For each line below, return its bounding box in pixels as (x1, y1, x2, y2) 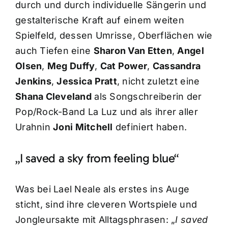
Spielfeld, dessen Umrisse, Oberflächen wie (15, 30, 213, 41)
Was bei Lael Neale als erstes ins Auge (15, 183, 190, 194)
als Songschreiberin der (92, 91, 202, 102)
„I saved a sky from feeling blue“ (15, 150, 179, 165)
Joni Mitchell (53, 122, 113, 133)
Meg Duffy (47, 61, 95, 72)
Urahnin (15, 122, 53, 133)
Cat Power (100, 61, 148, 72)
